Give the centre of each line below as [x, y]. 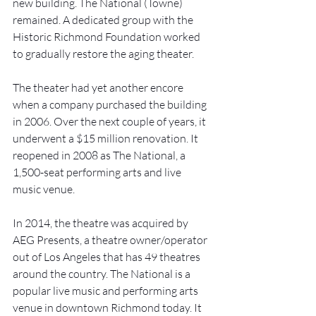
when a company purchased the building [111, 105]
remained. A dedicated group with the [104, 20]
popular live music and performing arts [107, 291]
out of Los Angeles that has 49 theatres [108, 257]
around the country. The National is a [103, 274]
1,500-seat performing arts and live [98, 172]
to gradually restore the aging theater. [104, 54]
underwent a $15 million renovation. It [107, 139]
